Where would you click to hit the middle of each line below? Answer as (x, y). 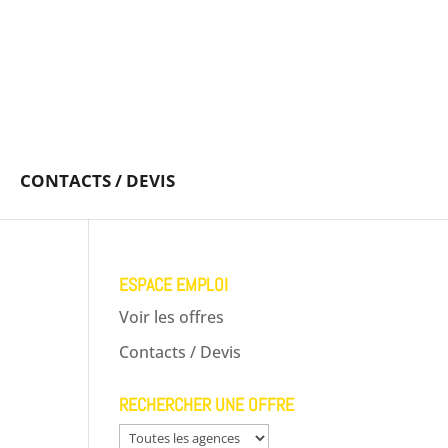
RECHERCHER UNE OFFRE (207, 404)
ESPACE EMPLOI (174, 284)
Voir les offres (172, 317)
